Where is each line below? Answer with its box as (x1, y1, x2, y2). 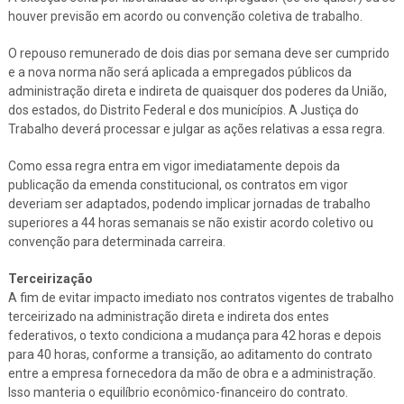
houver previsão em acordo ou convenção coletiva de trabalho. (7, 8, 363, 23)
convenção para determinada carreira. (7, 234, 225, 249)
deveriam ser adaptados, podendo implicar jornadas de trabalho (7, 196, 371, 211)
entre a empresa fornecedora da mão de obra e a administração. (7, 365, 376, 381)
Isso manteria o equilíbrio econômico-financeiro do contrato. (7, 384, 348, 399)
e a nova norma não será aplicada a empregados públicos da (7, 64, 352, 79)
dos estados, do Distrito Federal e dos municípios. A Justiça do (7, 102, 359, 117)
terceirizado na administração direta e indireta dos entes (7, 308, 329, 324)
